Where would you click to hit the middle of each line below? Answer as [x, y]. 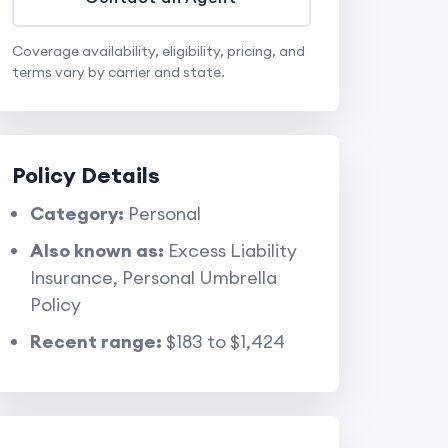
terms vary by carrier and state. [118, 72]
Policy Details [85, 175]
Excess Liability [230, 250]
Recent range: [95, 341]
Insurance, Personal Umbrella [153, 277]
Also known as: [96, 250]
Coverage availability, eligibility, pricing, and [158, 51]
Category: [76, 213]
